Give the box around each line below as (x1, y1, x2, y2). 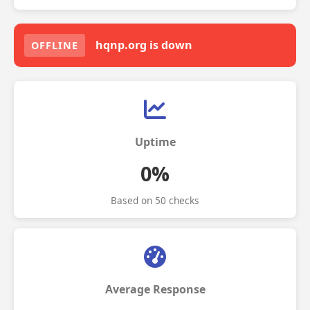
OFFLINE (31, 39, 78, 52)
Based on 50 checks (111, 194, 199, 207)
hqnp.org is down (95, 37, 192, 53)
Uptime (134, 134, 176, 149)
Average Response (104, 282, 206, 297)
